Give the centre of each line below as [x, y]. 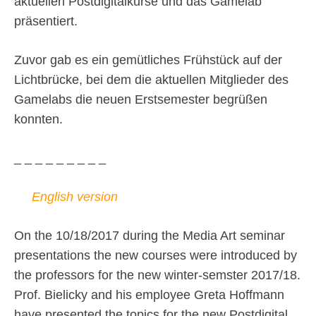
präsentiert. [46, 22]
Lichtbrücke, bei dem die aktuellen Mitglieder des [151, 80]
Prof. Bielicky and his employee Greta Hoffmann [149, 295]
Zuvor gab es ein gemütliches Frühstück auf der [148, 60]
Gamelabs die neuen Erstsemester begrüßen [141, 100]
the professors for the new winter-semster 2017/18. [157, 275]
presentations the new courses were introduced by [156, 256]
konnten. [38, 120]
